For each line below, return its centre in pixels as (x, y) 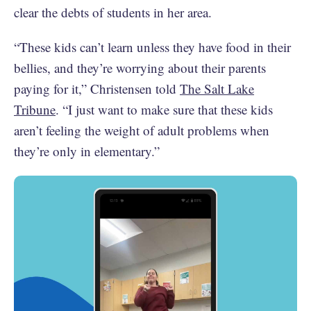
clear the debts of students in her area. (113, 12)
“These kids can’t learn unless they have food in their (152, 47)
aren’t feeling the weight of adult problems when (142, 130)
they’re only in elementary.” (87, 151)
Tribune (35, 109)
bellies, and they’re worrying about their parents (140, 68)
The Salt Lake (217, 89)
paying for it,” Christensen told (97, 89)
